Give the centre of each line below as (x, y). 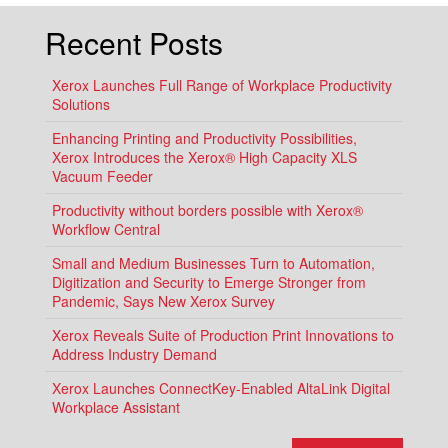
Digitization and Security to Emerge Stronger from (209, 282)
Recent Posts (134, 43)
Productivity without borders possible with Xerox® (207, 210)
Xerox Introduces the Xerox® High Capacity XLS (204, 157)
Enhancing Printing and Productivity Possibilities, (204, 138)
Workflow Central (106, 229)
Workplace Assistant (116, 407)
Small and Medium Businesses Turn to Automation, (213, 263)
